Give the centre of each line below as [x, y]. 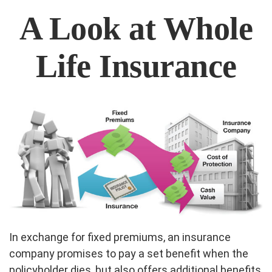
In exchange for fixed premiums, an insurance [120, 237]
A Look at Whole [136, 29]
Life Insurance [136, 66]
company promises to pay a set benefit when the [129, 254]
